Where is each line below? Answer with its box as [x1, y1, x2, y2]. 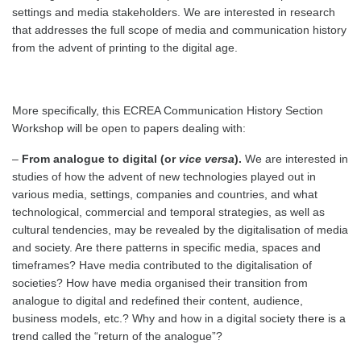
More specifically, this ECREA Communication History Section [12, 104, 323, 117]
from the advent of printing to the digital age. [12, 41, 238, 54]
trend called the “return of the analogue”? [12, 330, 222, 342]
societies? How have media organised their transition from [12, 276, 308, 289]
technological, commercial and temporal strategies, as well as [12, 205, 325, 218]
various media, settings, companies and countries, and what [12, 188, 317, 201]
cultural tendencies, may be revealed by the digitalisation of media [12, 223, 348, 236]
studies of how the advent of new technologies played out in [12, 170, 316, 183]
